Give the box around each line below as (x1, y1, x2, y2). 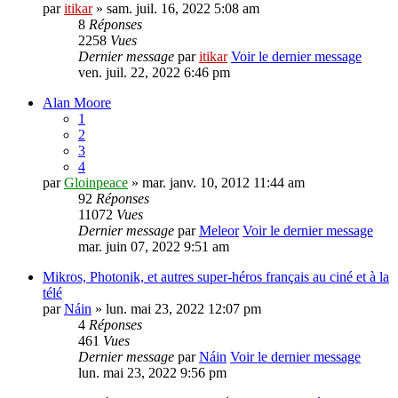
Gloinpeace (64, 175, 128, 191)
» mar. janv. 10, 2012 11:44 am (128, 175, 305, 191)
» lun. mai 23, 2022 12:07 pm (92, 301, 261, 317)
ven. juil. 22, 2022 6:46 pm (78, 65, 230, 81)
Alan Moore (43, 95, 111, 111)
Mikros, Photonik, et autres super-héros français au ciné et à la (43, 269, 389, 285)
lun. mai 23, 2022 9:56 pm (78, 365, 227, 381)
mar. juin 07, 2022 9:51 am (78, 239, 229, 255)
